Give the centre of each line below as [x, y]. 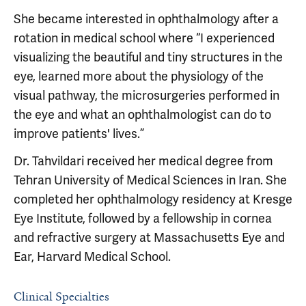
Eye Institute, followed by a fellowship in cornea [143, 218]
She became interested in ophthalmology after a [146, 19]
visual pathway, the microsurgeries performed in [147, 95]
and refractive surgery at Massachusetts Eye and [149, 237]
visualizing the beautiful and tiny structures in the [148, 57]
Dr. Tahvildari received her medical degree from [143, 161]
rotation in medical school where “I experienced [144, 38]
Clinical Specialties [61, 296]
